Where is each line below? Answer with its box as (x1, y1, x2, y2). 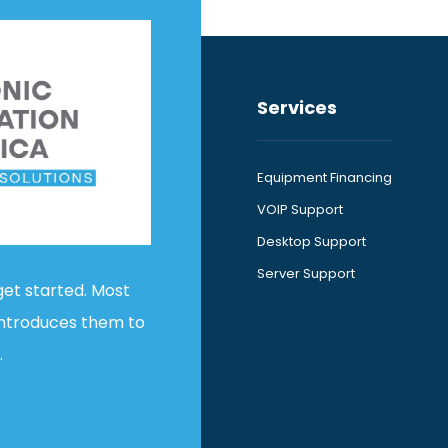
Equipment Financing (257, 168, 393, 187)
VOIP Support (257, 200, 344, 219)
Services (257, 95, 338, 120)
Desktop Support (257, 232, 367, 251)
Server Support (257, 264, 356, 283)
